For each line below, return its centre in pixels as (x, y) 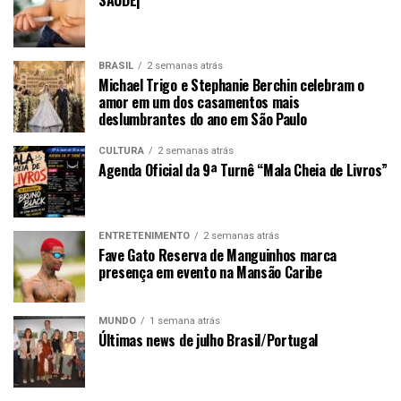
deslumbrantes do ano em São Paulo (203, 119)
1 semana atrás (185, 320)
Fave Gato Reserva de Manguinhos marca (218, 255)
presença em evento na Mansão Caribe (210, 272)
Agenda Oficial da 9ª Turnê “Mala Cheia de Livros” (243, 170)
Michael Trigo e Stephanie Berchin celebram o (231, 85)
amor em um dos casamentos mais (199, 102)
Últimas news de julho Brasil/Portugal (209, 340)
